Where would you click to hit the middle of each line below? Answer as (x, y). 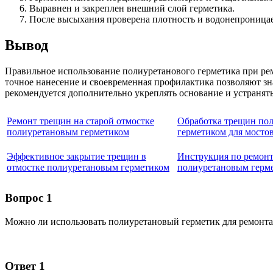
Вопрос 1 (29, 198)
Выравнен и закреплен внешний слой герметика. (132, 8)
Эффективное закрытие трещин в (76, 156)
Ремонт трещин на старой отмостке (80, 121)
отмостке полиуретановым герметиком (88, 167)
